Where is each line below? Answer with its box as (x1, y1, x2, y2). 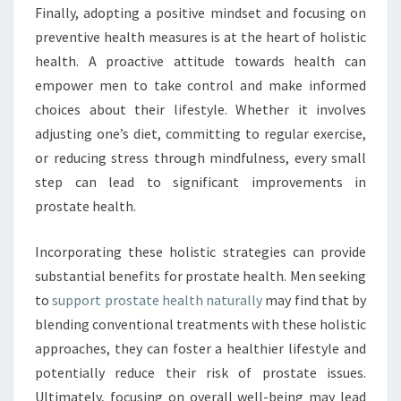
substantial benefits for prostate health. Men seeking (35, 267, 366, 285)
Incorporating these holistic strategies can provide (35, 243, 366, 260)
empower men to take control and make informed (35, 76, 366, 94)
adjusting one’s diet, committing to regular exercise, (35, 124, 366, 142)
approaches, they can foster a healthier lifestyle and (35, 339, 366, 357)
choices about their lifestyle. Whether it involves (35, 100, 366, 118)
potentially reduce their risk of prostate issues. (35, 363, 366, 381)
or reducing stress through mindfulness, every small (35, 149, 366, 166)
